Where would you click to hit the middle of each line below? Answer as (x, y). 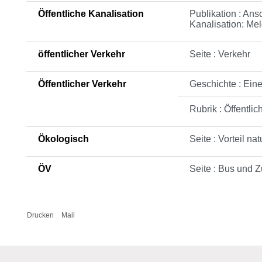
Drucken (41, 215)
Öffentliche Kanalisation (91, 14)
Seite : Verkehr (220, 54)
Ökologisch (63, 139)
